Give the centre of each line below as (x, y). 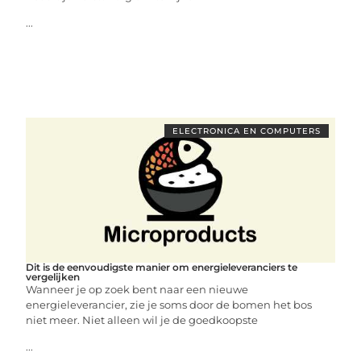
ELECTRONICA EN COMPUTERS (246, 131)
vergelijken (53, 277)
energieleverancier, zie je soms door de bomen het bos (169, 305)
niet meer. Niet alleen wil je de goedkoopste (142, 320)
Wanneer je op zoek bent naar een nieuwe (137, 289)
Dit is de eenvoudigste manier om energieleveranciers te (162, 267)
